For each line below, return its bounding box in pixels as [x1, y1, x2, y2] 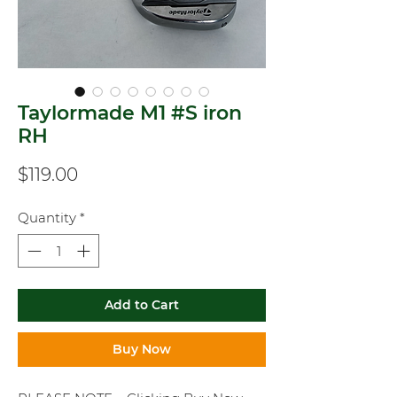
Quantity [18, 208, 76, 226]
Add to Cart [105, 297, 179, 314]
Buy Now [113, 341, 171, 358]
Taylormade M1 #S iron [18, 100, 242, 125]
